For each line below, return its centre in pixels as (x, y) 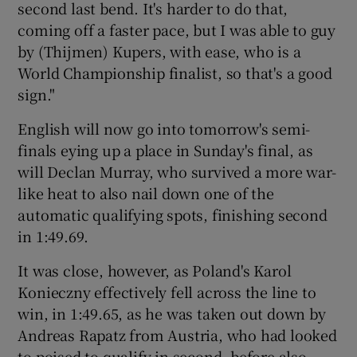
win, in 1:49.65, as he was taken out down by (172, 313)
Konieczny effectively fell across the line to (167, 291)
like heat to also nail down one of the (146, 192)
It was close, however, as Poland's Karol (155, 270)
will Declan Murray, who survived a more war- (177, 171)
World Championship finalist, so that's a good (175, 72)
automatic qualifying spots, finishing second (173, 214)
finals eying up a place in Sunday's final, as (165, 149)
